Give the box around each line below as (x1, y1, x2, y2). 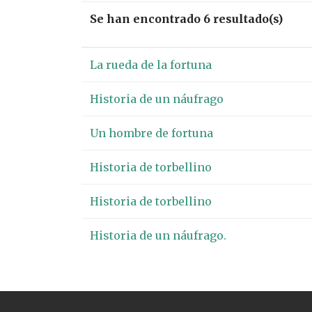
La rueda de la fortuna (90, 58, 212, 72)
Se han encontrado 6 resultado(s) (90, 12, 283, 26)
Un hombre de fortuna (90, 126, 213, 140)
